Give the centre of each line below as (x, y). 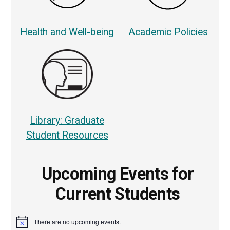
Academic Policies (168, 32)
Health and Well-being (67, 32)
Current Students (118, 194)
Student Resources (67, 136)
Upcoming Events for (118, 174)
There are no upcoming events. (77, 221)
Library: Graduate (67, 121)
